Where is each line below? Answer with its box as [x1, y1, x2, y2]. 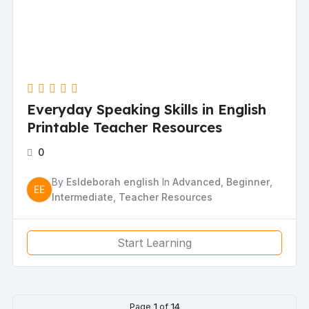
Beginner [226, 176, 270, 188]
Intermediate [52, 191, 114, 203]
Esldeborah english [66, 176, 160, 188]
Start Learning [117, 236, 192, 250]
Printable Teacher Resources [27, 119, 223, 137]
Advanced [172, 176, 221, 188]
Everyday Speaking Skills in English [27, 101, 267, 119]
